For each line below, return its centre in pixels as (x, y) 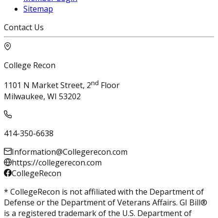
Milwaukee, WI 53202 (42, 96)
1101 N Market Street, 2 (47, 85)
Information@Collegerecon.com (70, 152)
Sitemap (38, 9)
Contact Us (24, 27)
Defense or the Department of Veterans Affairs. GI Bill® (106, 202)
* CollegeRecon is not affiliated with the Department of (104, 191)
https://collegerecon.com (57, 162)
